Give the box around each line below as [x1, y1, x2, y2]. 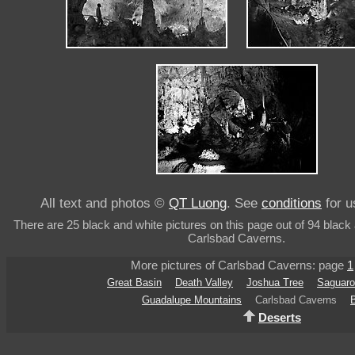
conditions [261, 194, 322, 211]
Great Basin [107, 277, 162, 289]
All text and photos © [40, 194, 169, 211]
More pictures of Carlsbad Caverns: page [131, 258, 347, 273]
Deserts [258, 311, 301, 325]
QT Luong [169, 194, 227, 211]
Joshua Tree [246, 277, 303, 289]
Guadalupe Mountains [142, 294, 242, 307]
